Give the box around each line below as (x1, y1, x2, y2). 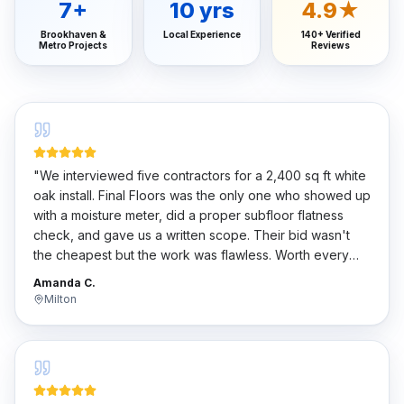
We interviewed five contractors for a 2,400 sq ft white (40, 168, 366, 183)
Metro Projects (39, 40, 108, 50)
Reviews (311, 40, 351, 50)
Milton (44, 292, 77, 306)
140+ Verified (300, 29, 361, 40)
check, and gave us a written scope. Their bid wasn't (33, 227, 350, 243)
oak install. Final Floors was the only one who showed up (33, 188, 371, 203)
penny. (33, 267, 73, 282)
